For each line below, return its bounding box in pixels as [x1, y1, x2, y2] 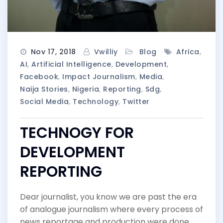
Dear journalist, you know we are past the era [20, 191, 197, 203]
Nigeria [72, 84, 99, 94]
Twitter [122, 96, 150, 107]
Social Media [20, 96, 69, 107]
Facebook [20, 71, 58, 82]
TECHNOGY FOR [20, 122, 134, 143]
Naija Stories [20, 84, 68, 94]
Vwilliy [94, 46, 117, 57]
